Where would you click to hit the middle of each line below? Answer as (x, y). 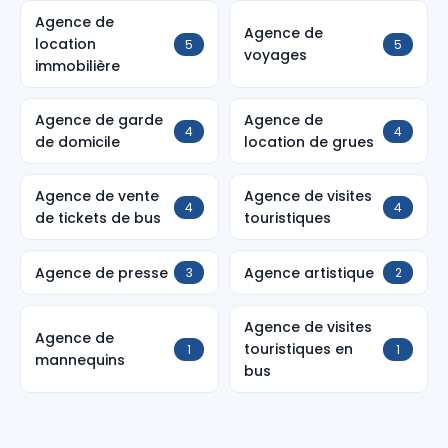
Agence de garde (99, 120)
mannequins (80, 360)
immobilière (77, 66)
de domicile (77, 142)
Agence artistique (309, 272)
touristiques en (298, 349)
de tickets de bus (98, 218)
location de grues (309, 142)
